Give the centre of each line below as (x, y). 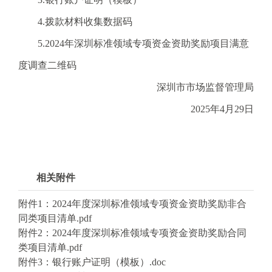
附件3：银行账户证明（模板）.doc (92, 262)
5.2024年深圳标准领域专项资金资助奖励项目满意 (134, 43)
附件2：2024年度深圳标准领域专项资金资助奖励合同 (132, 233)
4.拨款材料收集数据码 (75, 21)
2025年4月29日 (222, 109)
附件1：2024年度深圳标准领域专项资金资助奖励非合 (132, 203)
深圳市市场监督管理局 (205, 87)
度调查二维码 (47, 65)
